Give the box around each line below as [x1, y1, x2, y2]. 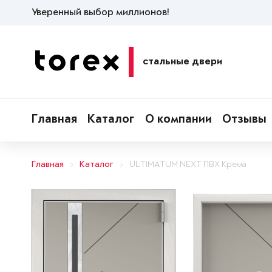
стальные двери [143, 56, 222, 67]
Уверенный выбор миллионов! [32, 7, 169, 18]
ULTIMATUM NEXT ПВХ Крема [129, 160, 246, 169]
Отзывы [222, 114, 267, 126]
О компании [144, 114, 212, 126]
